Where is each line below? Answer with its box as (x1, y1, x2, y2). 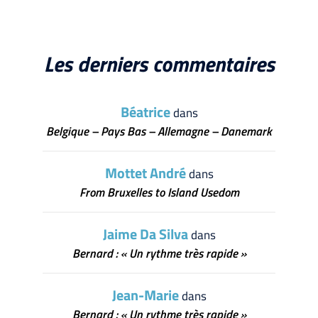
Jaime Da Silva (102, 222, 188, 245)
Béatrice (120, 100, 170, 123)
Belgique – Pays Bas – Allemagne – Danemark (46, 121, 272, 141)
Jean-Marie (111, 283, 179, 306)
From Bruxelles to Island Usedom (79, 182, 239, 202)
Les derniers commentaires (43, 47, 275, 80)
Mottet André (104, 161, 186, 184)
